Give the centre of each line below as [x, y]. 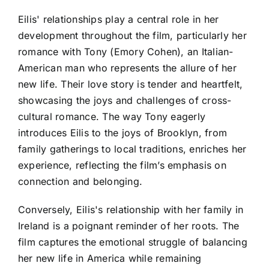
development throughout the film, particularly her [132, 36]
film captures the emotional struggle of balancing [133, 242]
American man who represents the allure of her [127, 68]
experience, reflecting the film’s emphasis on [122, 165]
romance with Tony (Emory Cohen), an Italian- [126, 52]
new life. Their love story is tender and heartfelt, [131, 84]
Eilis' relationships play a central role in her [119, 20]
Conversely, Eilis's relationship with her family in [131, 210]
